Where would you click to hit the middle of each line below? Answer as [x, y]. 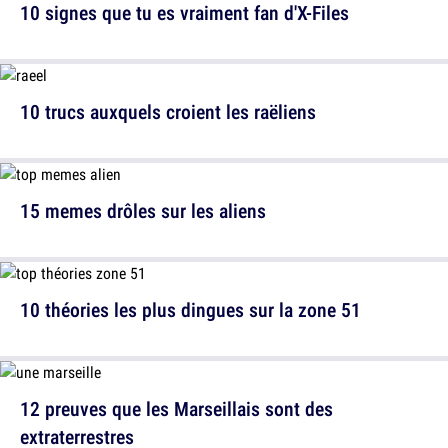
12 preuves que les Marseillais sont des [176, 409]
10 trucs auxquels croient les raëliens [168, 112]
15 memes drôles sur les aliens [143, 211]
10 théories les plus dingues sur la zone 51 [190, 310]
